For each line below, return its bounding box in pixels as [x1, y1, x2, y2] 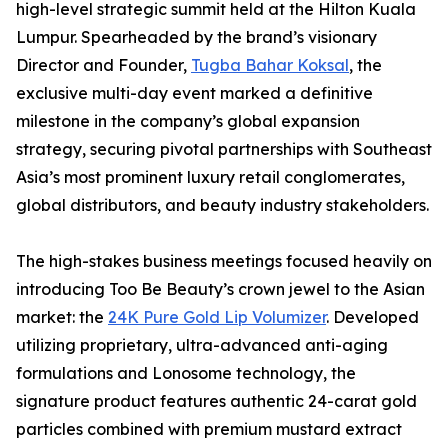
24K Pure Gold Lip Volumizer [108, 307, 326, 328]
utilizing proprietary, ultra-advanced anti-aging [16, 335, 388, 356]
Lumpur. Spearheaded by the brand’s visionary [16, 27, 377, 48]
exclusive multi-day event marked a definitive [16, 83, 373, 104]
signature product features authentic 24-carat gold [16, 391, 417, 412]
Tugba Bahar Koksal [191, 55, 349, 76]
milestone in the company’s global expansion [16, 111, 360, 132]
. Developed [326, 307, 419, 328]
